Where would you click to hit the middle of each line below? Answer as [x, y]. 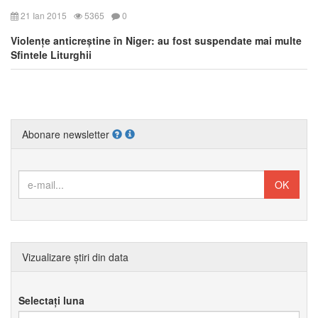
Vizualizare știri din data [75, 257]
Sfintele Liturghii [51, 54]
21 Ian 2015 [43, 15]
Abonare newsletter [67, 134]
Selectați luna [51, 300]
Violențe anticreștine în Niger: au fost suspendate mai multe [156, 40]
